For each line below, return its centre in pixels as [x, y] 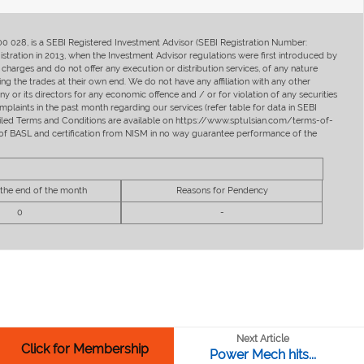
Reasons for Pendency [222, 190]
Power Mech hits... [263, 355]
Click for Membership [85, 349]
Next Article [263, 339]
